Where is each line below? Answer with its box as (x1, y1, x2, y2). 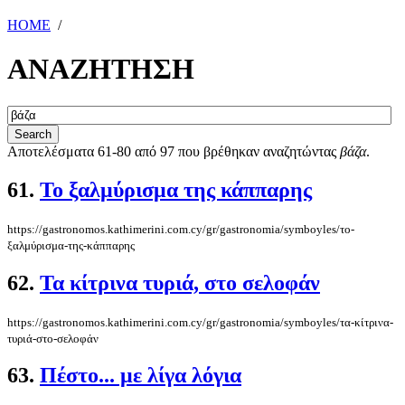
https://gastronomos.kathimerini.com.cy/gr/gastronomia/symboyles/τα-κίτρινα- (7, 315, 393, 329)
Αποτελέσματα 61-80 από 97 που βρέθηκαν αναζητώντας (7, 143, 340, 159)
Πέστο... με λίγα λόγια (40, 363, 241, 388)
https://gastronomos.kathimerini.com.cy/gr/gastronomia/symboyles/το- (7, 221, 354, 236)
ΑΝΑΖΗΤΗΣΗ (7, 52, 194, 86)
